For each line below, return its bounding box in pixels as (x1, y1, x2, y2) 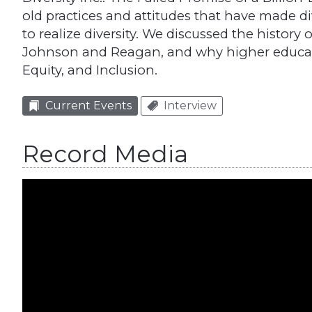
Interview (164, 99, 217, 113)
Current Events (45, 99, 132, 113)
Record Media (22, 140, 188, 169)
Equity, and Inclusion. (22, 62, 157, 79)
